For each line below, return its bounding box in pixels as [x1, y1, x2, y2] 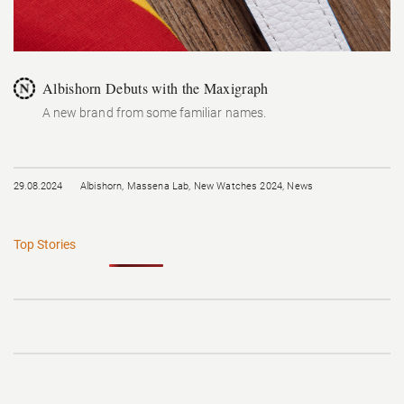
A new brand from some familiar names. [42, 106, 266, 120]
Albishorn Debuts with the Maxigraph [42, 78, 269, 97]
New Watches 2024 [193, 180, 283, 192]
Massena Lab [126, 180, 189, 192]
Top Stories [14, 237, 76, 252]
